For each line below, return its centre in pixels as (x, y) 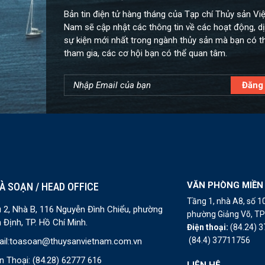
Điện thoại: (209, 227)
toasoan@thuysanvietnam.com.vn (75, 241)
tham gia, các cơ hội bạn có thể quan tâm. (145, 53)
